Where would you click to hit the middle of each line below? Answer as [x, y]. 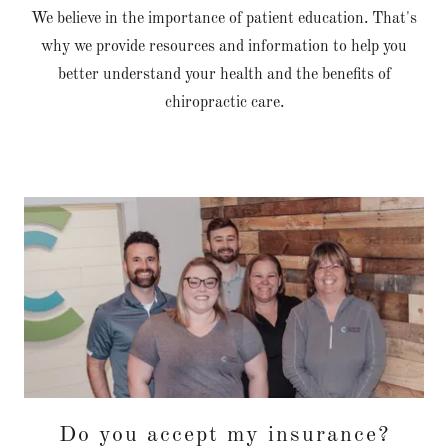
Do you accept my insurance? [224, 434]
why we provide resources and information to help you [224, 47]
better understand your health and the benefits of [224, 75]
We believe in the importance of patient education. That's [224, 19]
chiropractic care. [224, 103]
